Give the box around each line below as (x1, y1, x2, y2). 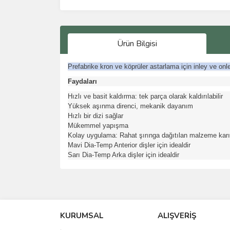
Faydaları (68, 77, 97, 85)
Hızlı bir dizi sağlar (68, 111, 123, 120)
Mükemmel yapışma (68, 121, 128, 129)
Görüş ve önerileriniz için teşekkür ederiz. (75, 185, 197, 195)
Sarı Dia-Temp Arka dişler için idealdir (68, 150, 179, 159)
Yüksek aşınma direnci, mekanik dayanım (68, 102, 193, 110)
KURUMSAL (60, 210, 103, 221)
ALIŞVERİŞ (158, 210, 196, 221)
